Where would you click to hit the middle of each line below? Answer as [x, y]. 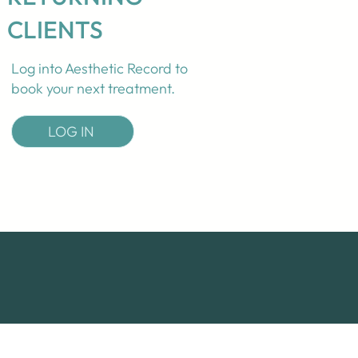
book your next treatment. [93, 88]
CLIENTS [55, 30]
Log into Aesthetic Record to [99, 68]
